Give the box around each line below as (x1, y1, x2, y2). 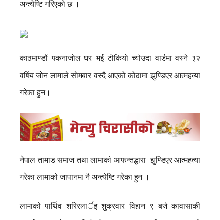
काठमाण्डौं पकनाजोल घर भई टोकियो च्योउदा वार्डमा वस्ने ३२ (20, 54, 200, 62)
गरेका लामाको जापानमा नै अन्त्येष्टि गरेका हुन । (20, 172, 150, 181)
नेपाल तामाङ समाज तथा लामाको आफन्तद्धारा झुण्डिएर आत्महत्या (20, 155, 200, 164)
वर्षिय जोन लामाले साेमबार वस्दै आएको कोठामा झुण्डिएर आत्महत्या (20, 71, 200, 80)
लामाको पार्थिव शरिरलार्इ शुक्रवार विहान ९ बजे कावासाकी (20, 201, 200, 210)
